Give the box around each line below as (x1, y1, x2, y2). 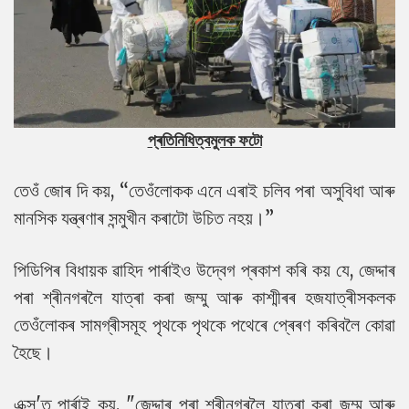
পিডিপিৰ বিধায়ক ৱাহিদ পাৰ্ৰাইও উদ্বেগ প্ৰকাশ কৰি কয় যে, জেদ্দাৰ (14, 257, 395, 281)
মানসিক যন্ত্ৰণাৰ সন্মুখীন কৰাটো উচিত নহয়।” (14, 205, 274, 229)
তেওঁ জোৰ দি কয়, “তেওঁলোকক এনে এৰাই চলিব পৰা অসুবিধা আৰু (14, 178, 395, 202)
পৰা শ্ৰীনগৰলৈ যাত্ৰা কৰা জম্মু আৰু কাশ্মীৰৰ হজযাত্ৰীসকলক (14, 285, 395, 309)
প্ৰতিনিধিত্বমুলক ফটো (147, 129, 262, 151)
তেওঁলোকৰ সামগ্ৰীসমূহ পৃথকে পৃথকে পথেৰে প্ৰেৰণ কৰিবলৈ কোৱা (14, 312, 395, 336)
